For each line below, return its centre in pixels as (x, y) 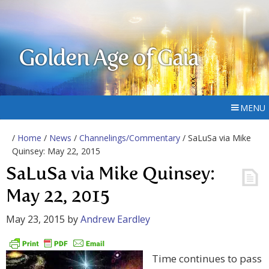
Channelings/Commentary (130, 138)
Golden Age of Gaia (109, 59)
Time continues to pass (207, 259)
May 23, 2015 (35, 219)
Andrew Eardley (115, 219)
